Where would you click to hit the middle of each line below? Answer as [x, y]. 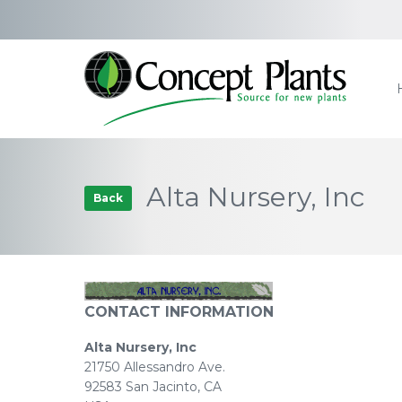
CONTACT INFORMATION [179, 311]
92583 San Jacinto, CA [153, 386]
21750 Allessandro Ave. [155, 367]
